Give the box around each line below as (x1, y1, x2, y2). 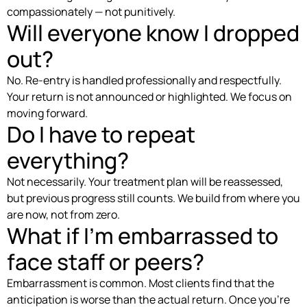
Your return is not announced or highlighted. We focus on (7, 88, 292, 104)
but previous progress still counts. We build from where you (7, 190, 300, 206)
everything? (7, 145, 129, 175)
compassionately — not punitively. (7, 3, 175, 19)
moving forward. (7, 105, 88, 121)
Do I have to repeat (7, 119, 195, 149)
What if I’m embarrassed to (7, 220, 278, 251)
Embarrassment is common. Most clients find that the (7, 275, 274, 291)
